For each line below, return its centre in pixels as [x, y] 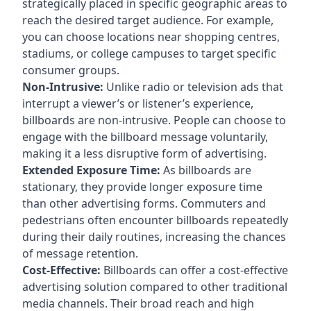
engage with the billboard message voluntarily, [145, 136]
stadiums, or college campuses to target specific [149, 53]
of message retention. [80, 253]
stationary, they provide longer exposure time [142, 186]
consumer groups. [71, 70]
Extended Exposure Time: [91, 170]
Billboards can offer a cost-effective [194, 270]
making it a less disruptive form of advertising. [144, 153]
